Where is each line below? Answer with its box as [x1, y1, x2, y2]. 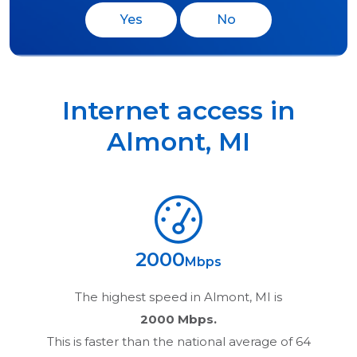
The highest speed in [75, 288, 204, 304]
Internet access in [62, 94, 295, 126]
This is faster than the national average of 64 [46, 333, 311, 349]
